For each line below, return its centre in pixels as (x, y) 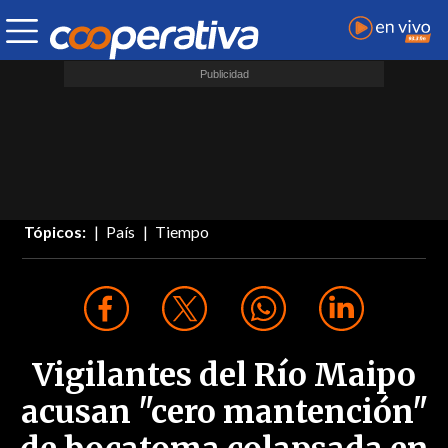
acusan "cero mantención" (224, 412)
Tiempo (182, 232)
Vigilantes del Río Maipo (224, 375)
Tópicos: (55, 232)
